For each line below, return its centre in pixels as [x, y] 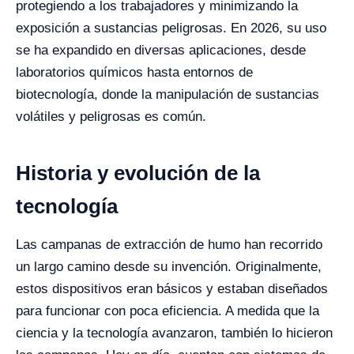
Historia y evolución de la [138, 173]
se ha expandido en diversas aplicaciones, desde [161, 50]
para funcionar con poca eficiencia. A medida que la [168, 311]
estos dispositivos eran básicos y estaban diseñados [172, 288]
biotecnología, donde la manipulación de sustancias [168, 94]
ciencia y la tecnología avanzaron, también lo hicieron [174, 333]
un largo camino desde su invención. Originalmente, [169, 266]
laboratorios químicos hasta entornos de [134, 72]
